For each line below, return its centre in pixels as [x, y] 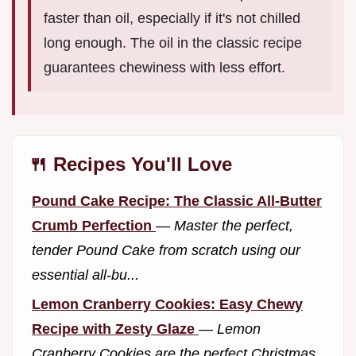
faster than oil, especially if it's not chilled [172, 19]
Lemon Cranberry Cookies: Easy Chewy [167, 304]
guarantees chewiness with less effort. [164, 68]
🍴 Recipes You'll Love [130, 164]
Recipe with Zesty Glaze [115, 329]
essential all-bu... [85, 275]
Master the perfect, [234, 226]
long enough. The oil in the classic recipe [173, 43]
